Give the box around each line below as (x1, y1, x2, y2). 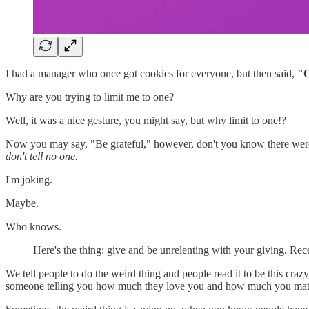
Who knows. (6, 220, 61, 232)
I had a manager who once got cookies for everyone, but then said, (6, 67, 297, 79)
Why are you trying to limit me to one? (6, 90, 174, 103)
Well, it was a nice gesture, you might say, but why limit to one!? (6, 114, 286, 126)
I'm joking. (6, 173, 52, 186)
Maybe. (6, 197, 39, 209)
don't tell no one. (6, 150, 78, 162)
